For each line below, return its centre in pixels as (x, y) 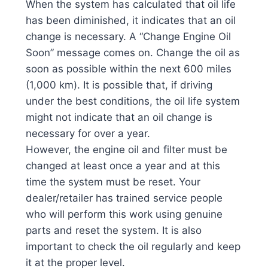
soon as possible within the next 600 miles (128, 68)
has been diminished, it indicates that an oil (130, 20)
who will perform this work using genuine (124, 214)
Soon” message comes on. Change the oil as (133, 52)
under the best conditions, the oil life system (133, 101)
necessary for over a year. (89, 133)
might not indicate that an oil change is (119, 117)
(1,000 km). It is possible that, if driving (119, 85)
